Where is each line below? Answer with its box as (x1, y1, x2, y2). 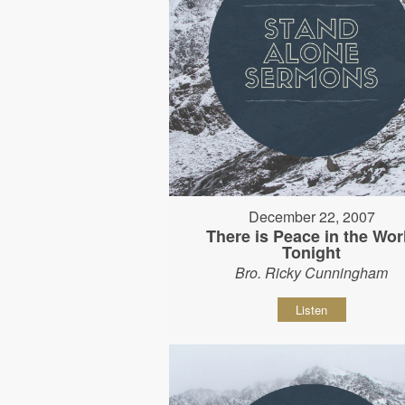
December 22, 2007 (248, 206, 375, 228)
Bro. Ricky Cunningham (235, 262, 389, 284)
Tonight (282, 240, 342, 265)
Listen (296, 301, 328, 319)
